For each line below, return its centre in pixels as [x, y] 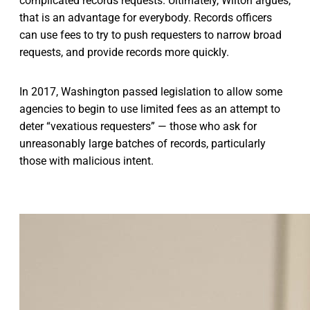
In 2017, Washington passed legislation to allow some [151, 91]
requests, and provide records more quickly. [124, 52]
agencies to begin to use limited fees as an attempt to [150, 109]
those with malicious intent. [86, 161]
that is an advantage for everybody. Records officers [146, 17]
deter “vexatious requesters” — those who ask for [138, 126]
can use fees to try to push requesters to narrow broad [151, 35]
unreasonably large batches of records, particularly [143, 143]
